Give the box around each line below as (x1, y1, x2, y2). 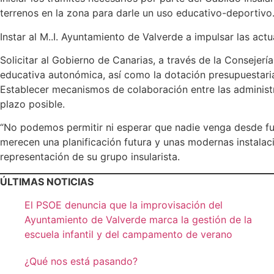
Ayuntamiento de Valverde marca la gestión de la (24, 213, 252, 226)
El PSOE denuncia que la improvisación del (24, 199, 223, 212)
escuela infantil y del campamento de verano (24, 228, 232, 241)
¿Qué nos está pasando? (24, 255, 138, 268)
